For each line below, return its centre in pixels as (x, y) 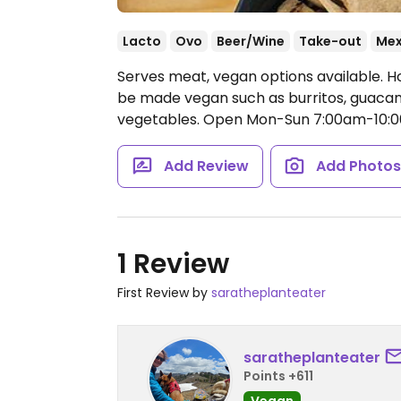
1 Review (173, 264)
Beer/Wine (251, 41)
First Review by (164, 293)
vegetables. (160, 119)
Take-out (330, 41)
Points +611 (278, 375)
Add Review (206, 166)
